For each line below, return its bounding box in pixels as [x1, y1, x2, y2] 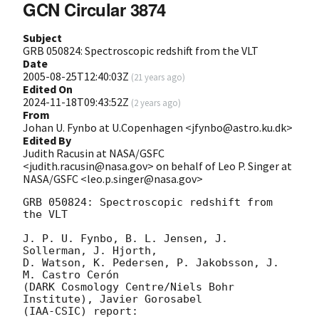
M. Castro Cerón [23, 268, 119, 281]
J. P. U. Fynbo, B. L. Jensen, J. [23, 231, 228, 245]
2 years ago [134, 96, 178, 108]
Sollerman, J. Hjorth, [23, 244, 157, 257]
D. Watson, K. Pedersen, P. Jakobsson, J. [23, 256, 279, 269]
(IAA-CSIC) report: [23, 304, 138, 318]
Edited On [23, 81, 73, 96]
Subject [23, 30, 62, 45]
